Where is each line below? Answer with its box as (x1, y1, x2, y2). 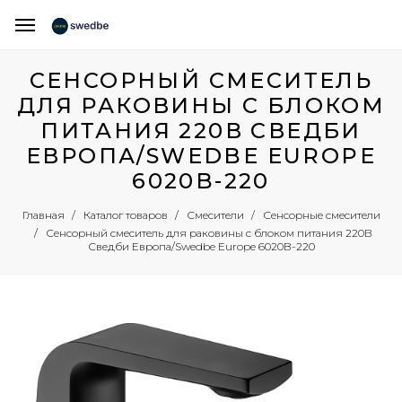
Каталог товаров (83, 208, 168, 223)
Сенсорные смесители (262, 208, 380, 223)
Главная (22, 208, 65, 223)
